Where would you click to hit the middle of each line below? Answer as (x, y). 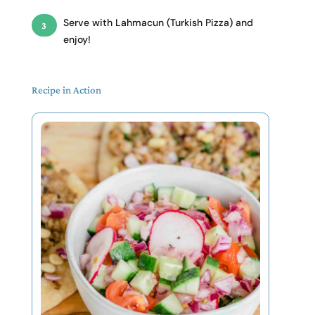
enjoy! (77, 40)
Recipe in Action (66, 90)
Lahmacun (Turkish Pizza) (172, 23)
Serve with (88, 23)
